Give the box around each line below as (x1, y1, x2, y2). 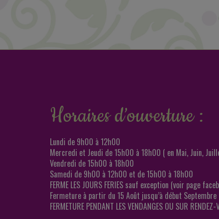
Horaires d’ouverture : (50, 103, 203, 129)
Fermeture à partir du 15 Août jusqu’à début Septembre (50, 190, 217, 201)
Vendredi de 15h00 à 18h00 (50, 157, 134, 169)
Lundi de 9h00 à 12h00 (50, 136, 120, 148)
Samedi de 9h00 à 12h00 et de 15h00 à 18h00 (50, 168, 193, 180)
